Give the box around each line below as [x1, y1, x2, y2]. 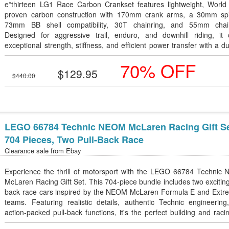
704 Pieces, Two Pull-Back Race [5, 133, 144, 146]
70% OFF [120, 58, 196, 83]
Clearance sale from [5, 146, 66, 155]
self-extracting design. [5, 50, 76, 60]
